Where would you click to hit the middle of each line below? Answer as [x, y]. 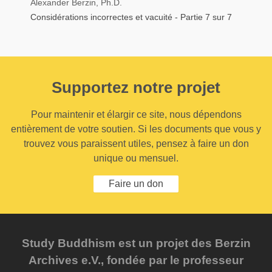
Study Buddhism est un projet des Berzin [136, 243]
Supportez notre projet [136, 87]
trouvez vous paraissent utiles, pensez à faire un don [136, 143]
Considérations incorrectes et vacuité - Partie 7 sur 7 [131, 17]
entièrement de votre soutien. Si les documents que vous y [136, 129]
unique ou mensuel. [136, 158]
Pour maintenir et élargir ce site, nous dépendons [136, 114]
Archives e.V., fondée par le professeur [136, 260]
